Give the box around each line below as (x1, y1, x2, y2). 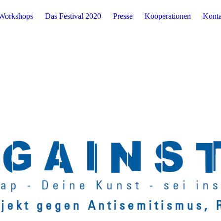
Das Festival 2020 (44, 12, 101, 20)
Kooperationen (144, 12, 191, 20)
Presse (112, 12, 133, 20)
